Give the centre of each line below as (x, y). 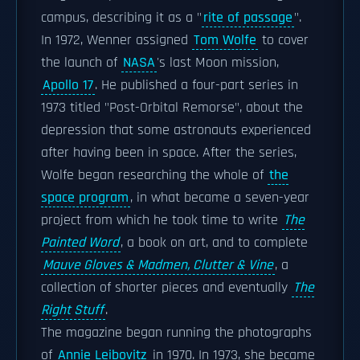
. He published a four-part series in (196, 85)
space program (85, 198)
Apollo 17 (68, 85)
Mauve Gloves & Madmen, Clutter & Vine (158, 265)
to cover (283, 40)
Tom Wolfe (225, 40)
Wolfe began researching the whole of (154, 175)
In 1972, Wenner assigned (117, 40)
